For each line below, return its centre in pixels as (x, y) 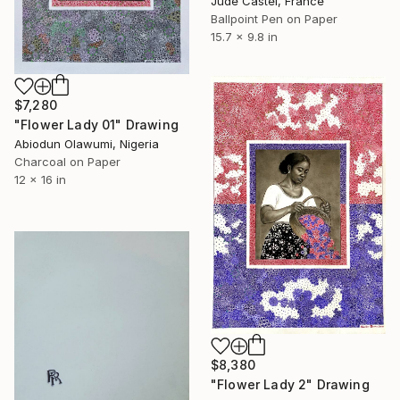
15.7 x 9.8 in (244, 37)
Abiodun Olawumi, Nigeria (87, 143)
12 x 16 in (40, 179)
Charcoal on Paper (67, 161)
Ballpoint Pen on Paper (274, 19)
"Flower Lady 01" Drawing (96, 124)
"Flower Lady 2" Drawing (290, 384)
